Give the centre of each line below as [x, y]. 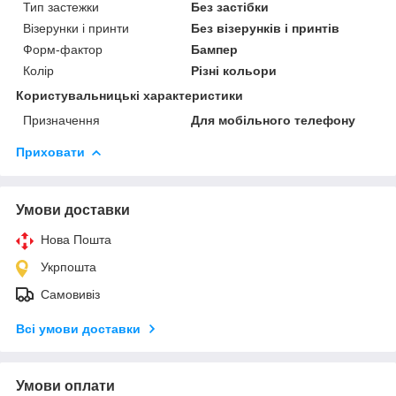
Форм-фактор [63, 49]
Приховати [50, 152]
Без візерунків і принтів [266, 28]
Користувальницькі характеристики [129, 95]
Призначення [61, 120]
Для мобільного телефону [274, 120]
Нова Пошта [76, 239]
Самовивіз [70, 294]
